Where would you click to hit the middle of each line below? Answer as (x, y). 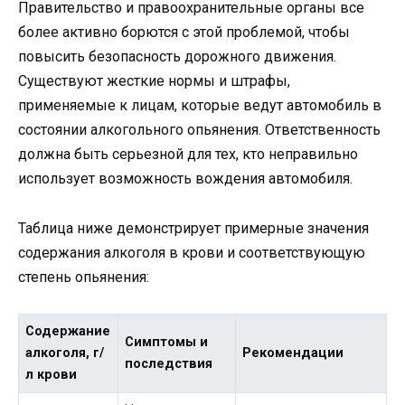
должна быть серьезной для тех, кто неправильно (188, 155)
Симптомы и (167, 342)
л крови (52, 374)
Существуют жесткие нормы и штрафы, (154, 81)
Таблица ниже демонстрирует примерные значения (193, 228)
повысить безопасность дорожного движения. (177, 57)
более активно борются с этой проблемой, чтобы (184, 33)
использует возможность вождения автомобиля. (185, 179)
